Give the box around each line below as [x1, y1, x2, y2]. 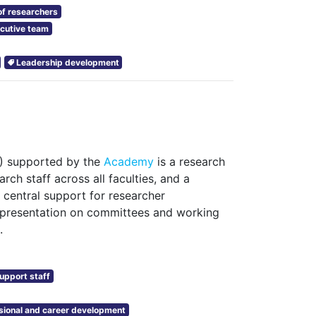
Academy [104, 154, 154, 169]
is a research [154, 154, 225, 169]
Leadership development [16, 56, 119, 68]
